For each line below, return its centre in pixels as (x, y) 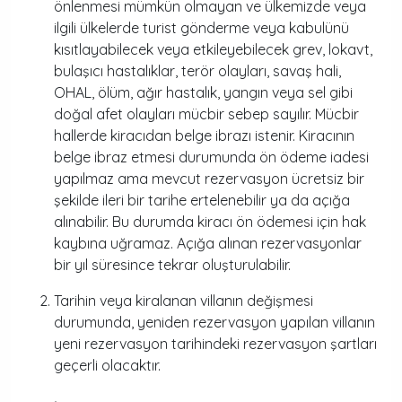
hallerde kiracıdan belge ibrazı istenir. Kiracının (204, 135)
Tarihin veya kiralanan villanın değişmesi (184, 301)
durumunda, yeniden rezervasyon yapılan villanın (214, 322)
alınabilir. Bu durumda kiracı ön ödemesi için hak (210, 222)
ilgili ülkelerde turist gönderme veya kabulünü (201, 28)
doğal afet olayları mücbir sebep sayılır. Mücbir (206, 114)
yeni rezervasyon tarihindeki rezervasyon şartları (215, 344)
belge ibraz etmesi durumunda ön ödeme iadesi (211, 157)
